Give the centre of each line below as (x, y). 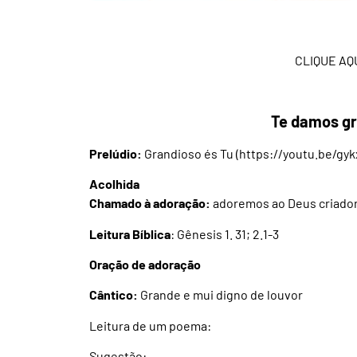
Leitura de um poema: (150, 325)
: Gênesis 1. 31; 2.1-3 (225, 233)
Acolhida (114, 184)
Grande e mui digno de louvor (220, 295)
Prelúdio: (116, 153)
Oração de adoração (145, 265)
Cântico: (114, 295)
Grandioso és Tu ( (190, 153)
